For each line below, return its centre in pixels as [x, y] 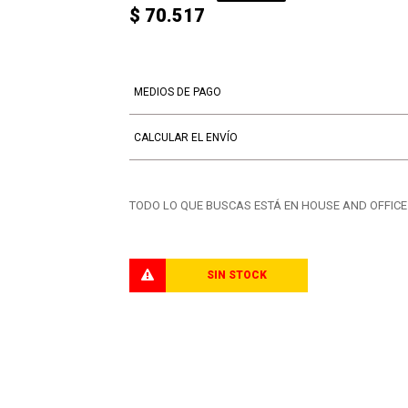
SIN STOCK [236, 275]
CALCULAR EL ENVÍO [185, 137]
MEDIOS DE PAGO [177, 92]
